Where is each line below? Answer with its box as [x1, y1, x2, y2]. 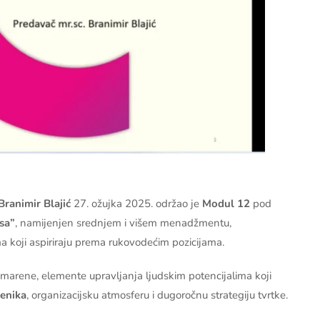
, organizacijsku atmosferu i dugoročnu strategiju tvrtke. [26, 287, 288, 302]
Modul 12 [202, 196, 250, 211]
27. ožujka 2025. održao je [71, 196, 202, 211]
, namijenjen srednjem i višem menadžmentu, [15, 215, 231, 230]
